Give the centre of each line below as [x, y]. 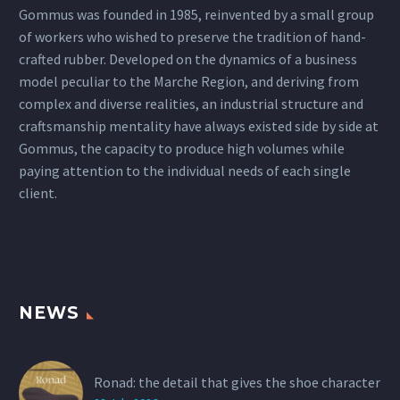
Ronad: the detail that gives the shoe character [237, 382]
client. [38, 193]
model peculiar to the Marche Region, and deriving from [189, 82]
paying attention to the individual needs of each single [185, 171]
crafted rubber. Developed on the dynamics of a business [188, 59]
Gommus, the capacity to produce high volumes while [182, 149]
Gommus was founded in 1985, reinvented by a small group [196, 15]
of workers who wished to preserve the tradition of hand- [192, 37]
